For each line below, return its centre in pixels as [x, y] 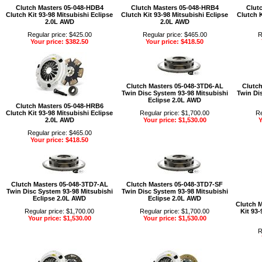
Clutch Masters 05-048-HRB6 [59, 106]
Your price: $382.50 [59, 41]
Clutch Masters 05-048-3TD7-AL [59, 184]
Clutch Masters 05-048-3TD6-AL [175, 86]
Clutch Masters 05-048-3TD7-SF [175, 184]
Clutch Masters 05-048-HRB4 [175, 7]
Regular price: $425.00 [59, 34]
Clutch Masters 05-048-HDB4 [59, 7]
